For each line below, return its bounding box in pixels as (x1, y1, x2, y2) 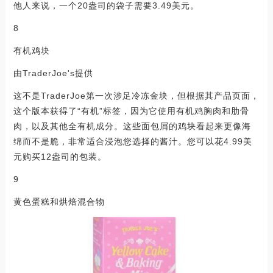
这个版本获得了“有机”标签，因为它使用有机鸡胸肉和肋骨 (13, 106, 249, 116)
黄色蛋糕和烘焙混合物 (13, 197, 105, 207)
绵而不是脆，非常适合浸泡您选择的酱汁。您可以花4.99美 (13, 136, 252, 147)
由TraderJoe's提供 (13, 68, 93, 79)
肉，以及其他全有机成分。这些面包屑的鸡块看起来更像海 (13, 121, 251, 132)
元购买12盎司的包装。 (13, 152, 107, 162)
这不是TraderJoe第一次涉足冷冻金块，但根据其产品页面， (13, 91, 260, 101)
